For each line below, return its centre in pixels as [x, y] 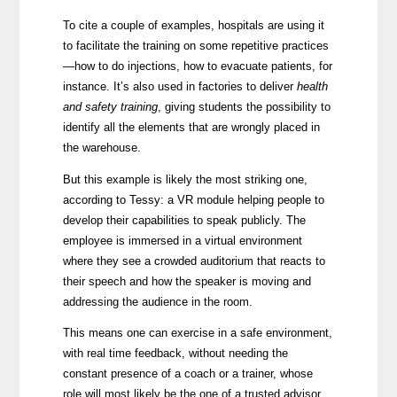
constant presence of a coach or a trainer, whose [187, 374]
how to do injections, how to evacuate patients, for [203, 66]
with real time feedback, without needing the [175, 354]
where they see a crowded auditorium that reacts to [194, 261]
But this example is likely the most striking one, [185, 179]
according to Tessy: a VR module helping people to [193, 199]
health [312, 86]
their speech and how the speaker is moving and [187, 281]
